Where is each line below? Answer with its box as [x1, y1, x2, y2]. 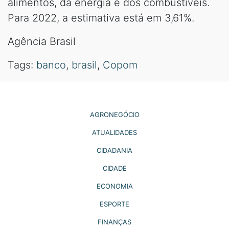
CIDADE [102, 164, 127, 172]
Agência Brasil [8, 35, 76, 48]
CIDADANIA [97, 146, 132, 154]
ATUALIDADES [92, 128, 137, 136]
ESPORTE [100, 199, 129, 208]
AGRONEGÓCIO [89, 110, 140, 119]
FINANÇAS [98, 217, 131, 226]
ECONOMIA [96, 181, 133, 190]
